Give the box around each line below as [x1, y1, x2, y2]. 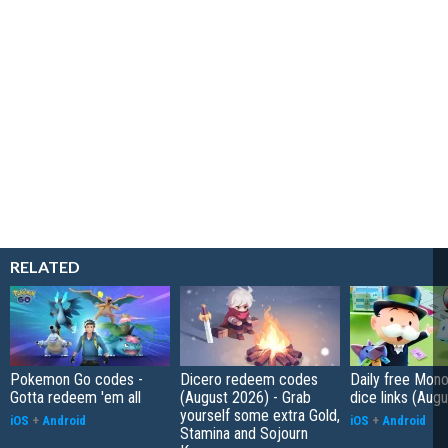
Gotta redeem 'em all [10, 387, 141, 407]
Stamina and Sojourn [180, 423, 308, 443]
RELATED [10, 256, 80, 276]
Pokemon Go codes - [10, 369, 143, 389]
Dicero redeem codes [180, 369, 318, 389]
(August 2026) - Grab [180, 387, 311, 407]
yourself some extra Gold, [180, 405, 340, 425]
